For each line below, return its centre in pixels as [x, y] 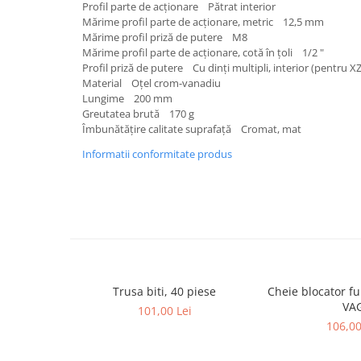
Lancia [30, 22]
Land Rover [43, 47]
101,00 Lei [164, 311]
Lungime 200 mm [127, 99]
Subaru [32, 322]
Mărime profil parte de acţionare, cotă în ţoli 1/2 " [203, 53]
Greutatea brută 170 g [138, 114]
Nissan [31, 147]
